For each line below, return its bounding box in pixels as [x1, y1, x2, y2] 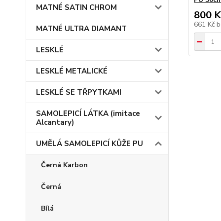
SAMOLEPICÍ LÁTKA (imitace [36, 109, 140, 118]
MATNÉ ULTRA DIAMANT [36, 24, 127, 34]
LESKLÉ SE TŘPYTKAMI [36, 87, 121, 97]
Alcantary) [36, 117, 74, 127]
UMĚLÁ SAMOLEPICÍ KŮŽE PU [36, 139, 143, 148]
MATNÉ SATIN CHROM [36, 2, 117, 12]
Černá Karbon [41, 160, 88, 170]
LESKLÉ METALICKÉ [36, 66, 108, 76]
